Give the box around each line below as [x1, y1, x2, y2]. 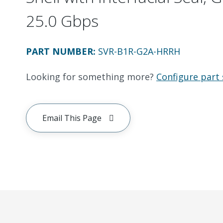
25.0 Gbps [26, 10, 99, 31]
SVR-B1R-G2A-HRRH [98, 45, 180, 57]
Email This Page [42, 112, 102, 123]
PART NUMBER [26, 45, 93, 57]
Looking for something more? [26, 71, 154, 83]
